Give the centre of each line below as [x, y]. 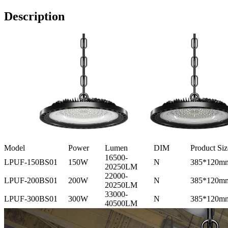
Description [34, 16]
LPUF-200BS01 [31, 180]
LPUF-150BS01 [31, 162]
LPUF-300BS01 [31, 198]
